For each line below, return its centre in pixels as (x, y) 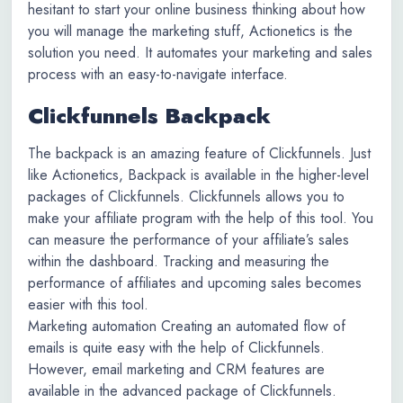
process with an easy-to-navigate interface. (158, 74)
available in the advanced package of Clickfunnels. (182, 391)
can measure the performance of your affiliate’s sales (188, 240)
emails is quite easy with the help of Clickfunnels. (176, 348)
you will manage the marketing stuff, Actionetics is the (190, 31)
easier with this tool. (88, 304)
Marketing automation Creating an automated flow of (187, 326)
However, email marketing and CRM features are (176, 369)
